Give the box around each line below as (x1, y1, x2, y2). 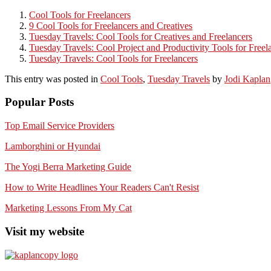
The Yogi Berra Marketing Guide (5, 162, 131, 172)
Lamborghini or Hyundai (5, 141, 100, 152)
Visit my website (5, 224, 84, 238)
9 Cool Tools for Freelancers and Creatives (29, 20, 192, 31)
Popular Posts (5, 96, 74, 109)
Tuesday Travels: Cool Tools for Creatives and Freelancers (29, 31, 252, 42)
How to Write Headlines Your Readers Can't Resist (5, 182, 199, 193)
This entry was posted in (5, 73, 100, 84)
